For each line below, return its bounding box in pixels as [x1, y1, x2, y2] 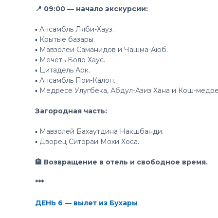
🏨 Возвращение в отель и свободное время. [35, 158, 208, 166]
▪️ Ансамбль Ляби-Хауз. [35, 25, 114, 34]
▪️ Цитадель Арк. [35, 66, 90, 74]
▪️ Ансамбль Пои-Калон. [35, 76, 115, 85]
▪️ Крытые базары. [35, 35, 95, 44]
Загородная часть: [35, 107, 107, 115]
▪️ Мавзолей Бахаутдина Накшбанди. [35, 127, 163, 136]
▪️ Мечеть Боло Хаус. [35, 55, 105, 64]
